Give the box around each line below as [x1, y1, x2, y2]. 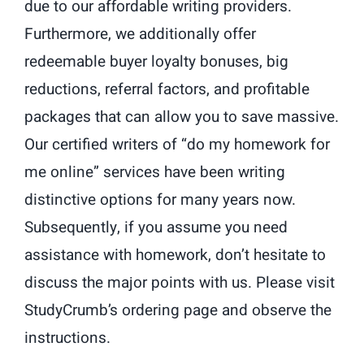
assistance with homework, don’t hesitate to [24, 243, 326, 266]
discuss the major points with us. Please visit [24, 271, 335, 294]
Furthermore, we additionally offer [24, 22, 256, 45]
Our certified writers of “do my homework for [24, 132, 330, 156]
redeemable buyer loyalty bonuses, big [24, 50, 288, 73]
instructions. [24, 326, 110, 349]
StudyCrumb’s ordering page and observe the [24, 298, 331, 322]
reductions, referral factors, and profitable [24, 77, 310, 101]
